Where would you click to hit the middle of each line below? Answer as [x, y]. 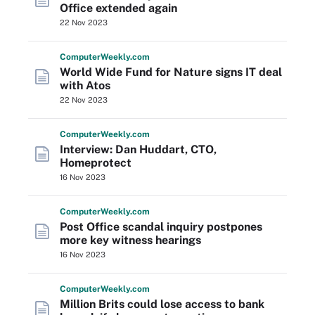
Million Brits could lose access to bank [162, 304]
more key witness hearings [130, 240]
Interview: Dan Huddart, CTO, [138, 149]
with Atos [85, 85]
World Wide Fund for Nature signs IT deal [171, 72]
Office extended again [118, 8]
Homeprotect [96, 163]
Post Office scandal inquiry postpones [161, 227]
